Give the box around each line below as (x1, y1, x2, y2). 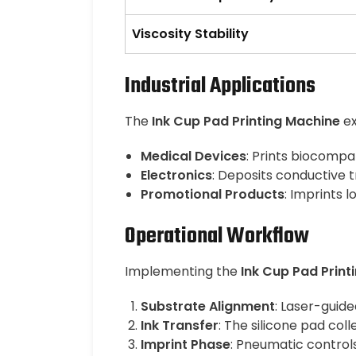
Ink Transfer (141, 316, 219, 335)
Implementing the (125, 262, 241, 281)
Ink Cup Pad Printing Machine (152, 112, 340, 130)
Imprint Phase (141, 335, 230, 354)
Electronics (141, 166, 212, 184)
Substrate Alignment (141, 297, 275, 315)
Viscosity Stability (132, 25, 249, 43)
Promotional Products (141, 185, 284, 203)
